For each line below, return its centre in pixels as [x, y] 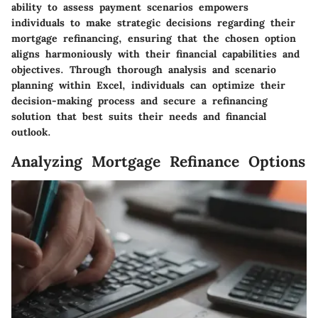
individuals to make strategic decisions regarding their [153, 22]
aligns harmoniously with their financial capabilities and [155, 54]
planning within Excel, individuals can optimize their [148, 85]
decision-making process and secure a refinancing [139, 100]
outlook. [31, 132]
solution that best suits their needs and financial [139, 116]
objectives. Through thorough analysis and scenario [144, 69]
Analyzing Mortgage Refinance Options [158, 161]
